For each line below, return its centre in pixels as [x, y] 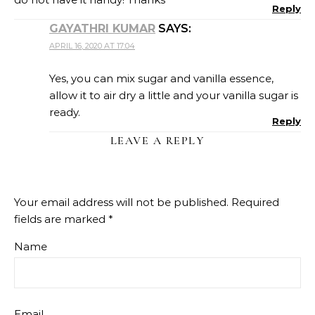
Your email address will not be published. [121, 202]
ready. [65, 112]
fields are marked [61, 219]
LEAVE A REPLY [157, 141]
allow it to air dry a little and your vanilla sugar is [174, 96]
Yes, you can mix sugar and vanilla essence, [161, 79]
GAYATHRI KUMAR [102, 29]
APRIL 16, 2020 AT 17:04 [92, 46]
